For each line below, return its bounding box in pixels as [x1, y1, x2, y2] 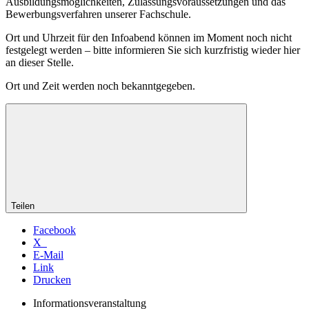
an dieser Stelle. [6, 57, 74, 69]
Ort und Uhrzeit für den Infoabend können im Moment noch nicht [6, 32, 292, 44]
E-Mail [33, 249, 63, 261]
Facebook [33, 224, 76, 237]
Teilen [11, 201, 34, 212]
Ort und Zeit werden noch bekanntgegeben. [6, 80, 195, 92]
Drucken [33, 274, 71, 286]
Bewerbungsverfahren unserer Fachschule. [6, 8, 191, 21]
